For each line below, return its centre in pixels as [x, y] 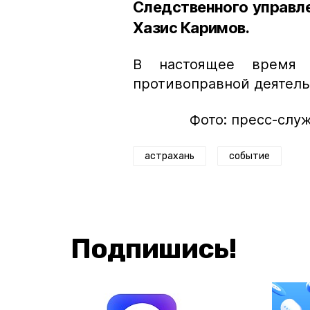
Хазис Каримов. [191, 27]
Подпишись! [154, 248]
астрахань [170, 156]
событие [249, 156]
